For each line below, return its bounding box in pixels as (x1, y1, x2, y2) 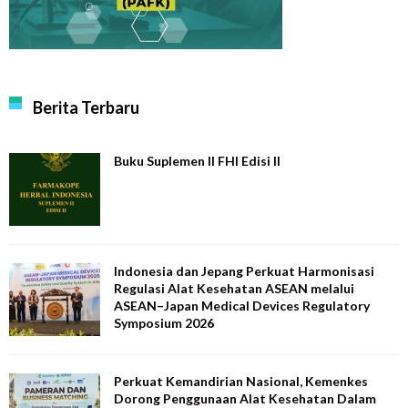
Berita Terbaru (33, 97, 139, 117)
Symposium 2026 (114, 314, 214, 331)
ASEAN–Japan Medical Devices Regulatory (114, 297, 370, 313)
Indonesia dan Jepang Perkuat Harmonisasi (114, 262, 374, 279)
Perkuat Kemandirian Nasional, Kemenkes (114, 372, 368, 389)
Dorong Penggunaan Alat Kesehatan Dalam (114, 390, 376, 406)
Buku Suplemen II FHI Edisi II (114, 152, 280, 168)
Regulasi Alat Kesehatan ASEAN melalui (114, 280, 354, 296)
